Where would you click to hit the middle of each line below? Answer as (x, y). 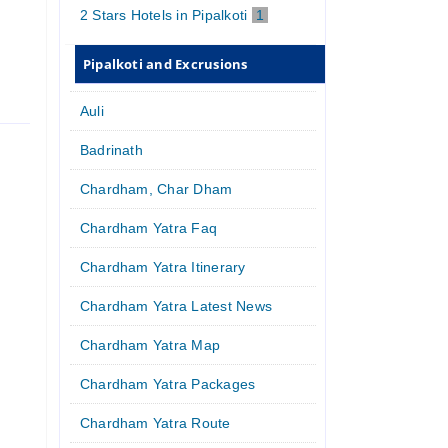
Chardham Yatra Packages (167, 383)
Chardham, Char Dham (156, 188)
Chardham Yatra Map (150, 344)
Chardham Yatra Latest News (176, 305)
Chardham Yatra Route (155, 422)
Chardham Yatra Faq (148, 227)
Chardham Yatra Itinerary (162, 266)
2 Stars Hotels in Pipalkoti (165, 14)
